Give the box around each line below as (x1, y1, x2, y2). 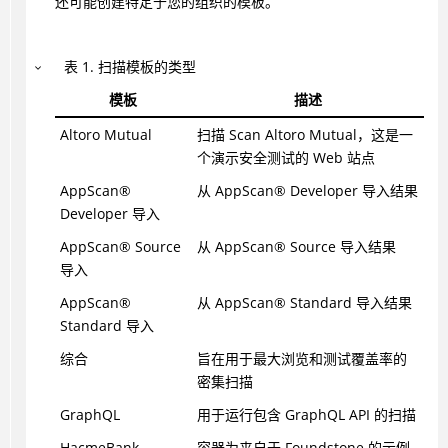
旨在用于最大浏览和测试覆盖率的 (196, 349, 407, 369)
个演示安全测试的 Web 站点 (196, 148, 375, 168)
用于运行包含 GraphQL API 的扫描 (196, 405, 416, 425)
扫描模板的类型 (98, 57, 197, 77)
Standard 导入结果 (285, 293, 412, 313)
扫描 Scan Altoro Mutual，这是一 (196, 125, 413, 145)
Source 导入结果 (285, 237, 396, 257)
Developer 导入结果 (285, 181, 418, 201)
